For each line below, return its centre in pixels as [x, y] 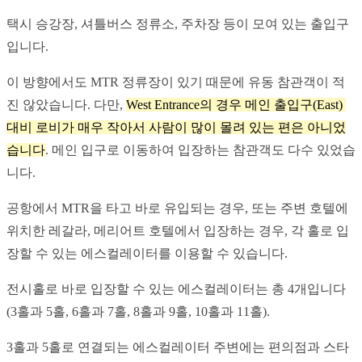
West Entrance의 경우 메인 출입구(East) [234, 104]
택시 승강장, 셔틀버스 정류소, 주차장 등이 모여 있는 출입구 [178, 23]
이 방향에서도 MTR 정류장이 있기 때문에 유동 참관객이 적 [176, 82]
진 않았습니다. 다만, [66, 104]
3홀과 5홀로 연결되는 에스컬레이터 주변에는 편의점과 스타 [178, 347]
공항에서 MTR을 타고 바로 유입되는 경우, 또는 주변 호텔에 [177, 208]
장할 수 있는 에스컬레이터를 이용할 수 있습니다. [147, 253]
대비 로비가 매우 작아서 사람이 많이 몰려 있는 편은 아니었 [176, 127]
